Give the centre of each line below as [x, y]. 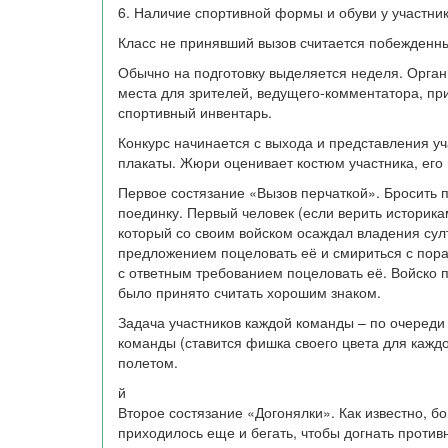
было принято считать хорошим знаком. [249, 292]
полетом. [148, 362]
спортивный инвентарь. [195, 112]
